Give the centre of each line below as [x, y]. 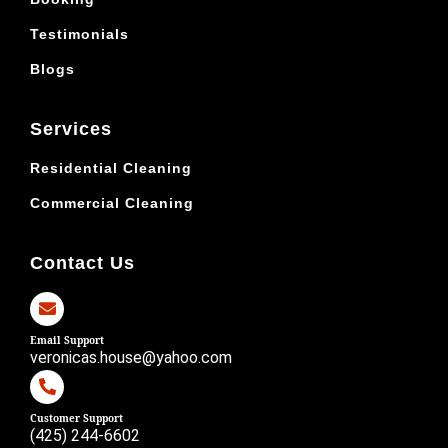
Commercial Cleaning [112, 202]
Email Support [67, 339]
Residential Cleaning [111, 167]
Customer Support [76, 417]
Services [71, 128]
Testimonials [79, 33]
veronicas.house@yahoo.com [131, 357]
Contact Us [82, 262]
